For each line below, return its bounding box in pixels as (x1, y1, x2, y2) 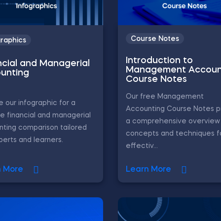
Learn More (126, 166, 171, 174)
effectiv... (126, 143, 158, 149)
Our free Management (126, 93, 204, 100)
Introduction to (126, 56, 193, 65)
